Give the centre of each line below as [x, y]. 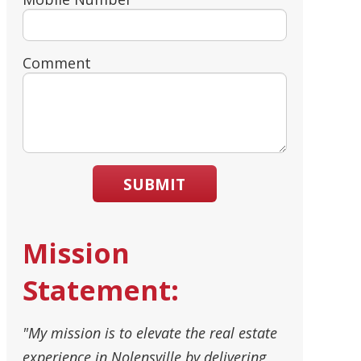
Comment [56, 62]
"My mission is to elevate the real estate [149, 333]
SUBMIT [155, 184]
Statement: [100, 290]
